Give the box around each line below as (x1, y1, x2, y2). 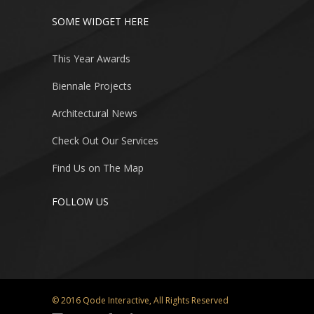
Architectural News (52, 107, 137, 121)
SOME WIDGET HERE (52, 15, 149, 29)
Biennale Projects (52, 79, 132, 93)
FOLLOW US (52, 194, 109, 208)
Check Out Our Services (52, 134, 158, 148)
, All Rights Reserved (149, 294, 228, 306)
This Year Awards (52, 52, 130, 66)
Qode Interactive (83, 294, 149, 306)
